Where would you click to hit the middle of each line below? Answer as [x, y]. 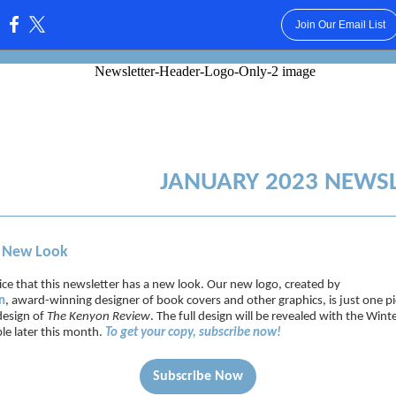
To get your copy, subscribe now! [193, 333]
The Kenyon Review [99, 317]
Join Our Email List [340, 25]
